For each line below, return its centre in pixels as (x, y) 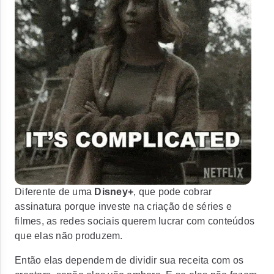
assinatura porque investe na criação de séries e (123, 206)
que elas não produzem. (69, 236)
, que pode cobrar (173, 192)
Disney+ (114, 192)
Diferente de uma (55, 192)
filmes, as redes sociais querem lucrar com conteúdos (135, 221)
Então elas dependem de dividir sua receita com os (129, 260)
